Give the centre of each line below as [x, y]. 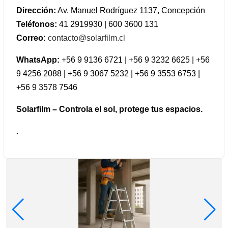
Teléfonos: [37, 24]
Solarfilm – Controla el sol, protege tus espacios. [109, 109]
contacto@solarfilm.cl [87, 38]
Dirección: [36, 11]
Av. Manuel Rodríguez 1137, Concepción [131, 11]
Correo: [31, 38]
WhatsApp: [38, 60]
